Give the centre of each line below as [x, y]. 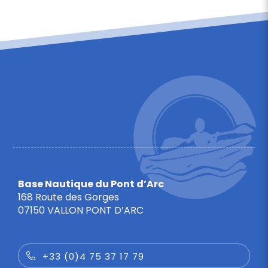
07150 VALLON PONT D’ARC [80, 210]
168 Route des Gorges [68, 197]
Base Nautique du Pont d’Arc [91, 184]
